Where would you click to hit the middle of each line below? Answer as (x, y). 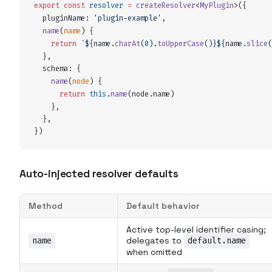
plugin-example (127, 18)
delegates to (155, 240)
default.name (217, 240)
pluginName (64, 18)
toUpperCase (181, 43)
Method (46, 206)
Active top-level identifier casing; (196, 229)
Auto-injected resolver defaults (99, 173)
